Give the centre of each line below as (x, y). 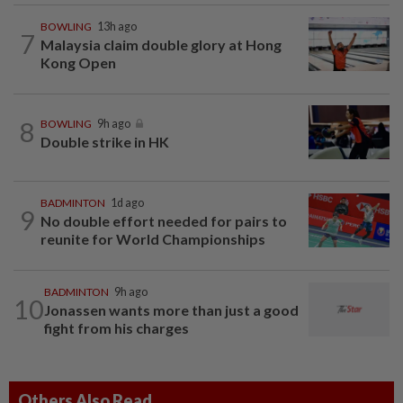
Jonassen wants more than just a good (171, 309)
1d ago (127, 202)
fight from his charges (116, 327)
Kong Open (78, 62)
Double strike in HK (105, 141)
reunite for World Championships (154, 238)
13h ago (117, 26)
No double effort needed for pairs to (164, 220)
